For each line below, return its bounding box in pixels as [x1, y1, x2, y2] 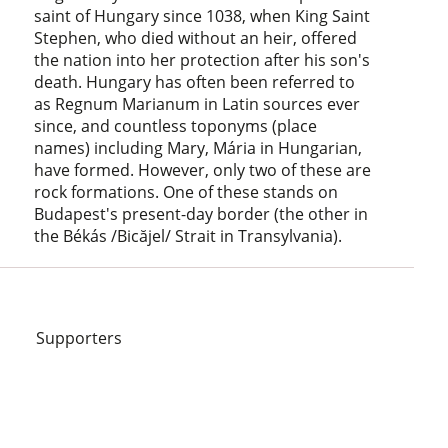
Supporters [35, 326, 126, 349]
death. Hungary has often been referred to [34, 70, 356, 93]
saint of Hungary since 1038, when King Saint [34, 4, 371, 27]
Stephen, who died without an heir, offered [34, 26, 358, 49]
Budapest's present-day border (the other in [34, 202, 369, 225]
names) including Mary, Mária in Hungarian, [34, 136, 363, 159]
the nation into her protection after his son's [34, 48, 371, 71]
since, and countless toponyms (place [34, 114, 318, 137]
